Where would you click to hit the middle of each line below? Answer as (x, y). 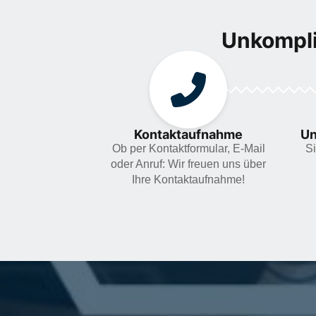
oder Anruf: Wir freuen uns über (188, 164)
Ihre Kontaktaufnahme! (188, 180)
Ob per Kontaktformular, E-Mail (188, 149)
